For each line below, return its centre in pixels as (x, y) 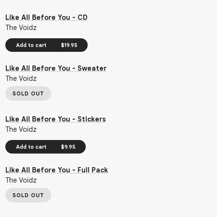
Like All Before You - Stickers (56, 119)
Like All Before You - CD (46, 17)
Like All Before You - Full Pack (57, 170)
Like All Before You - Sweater (56, 68)
